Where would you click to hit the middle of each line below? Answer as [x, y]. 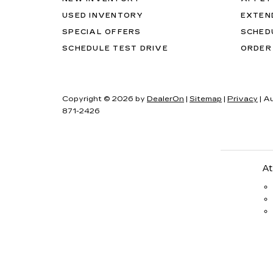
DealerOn [165, 99]
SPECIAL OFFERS [102, 32]
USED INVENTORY [103, 16]
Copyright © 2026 [99, 99]
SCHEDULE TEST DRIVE [115, 48]
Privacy [243, 99]
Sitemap [206, 99]
